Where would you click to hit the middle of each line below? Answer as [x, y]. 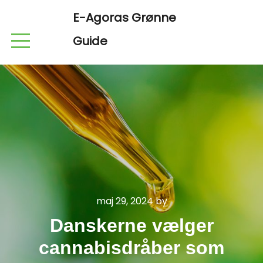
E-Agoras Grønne [124, 18]
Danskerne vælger [131, 225]
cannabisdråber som [131, 248]
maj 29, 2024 [124, 201]
